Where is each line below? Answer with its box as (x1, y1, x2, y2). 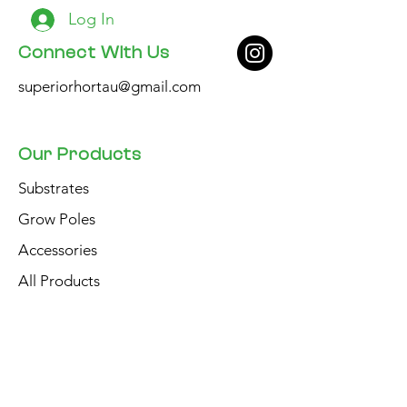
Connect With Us (18, 42, 171, 63)
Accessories (18, 240, 101, 259)
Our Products (18, 144, 143, 164)
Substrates (18, 178, 93, 197)
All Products (18, 271, 100, 290)
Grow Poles (18, 209, 99, 228)
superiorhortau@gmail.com (18, 76, 201, 95)
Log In (67, 9, 114, 30)
